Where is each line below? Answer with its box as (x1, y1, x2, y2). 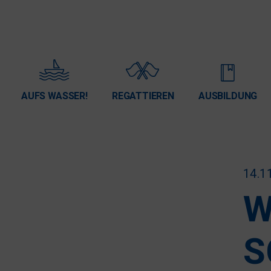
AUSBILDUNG (198, 89, 258, 103)
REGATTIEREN (111, 89, 174, 103)
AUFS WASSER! (21, 89, 88, 103)
